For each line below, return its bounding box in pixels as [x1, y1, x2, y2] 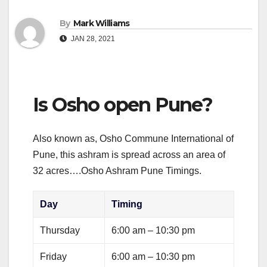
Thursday [40, 225, 80, 235]
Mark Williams [73, 18, 130, 29]
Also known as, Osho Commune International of [33, 133, 234, 144]
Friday [40, 251, 67, 262]
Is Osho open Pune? [33, 93, 213, 117]
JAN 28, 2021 [69, 35, 115, 44]
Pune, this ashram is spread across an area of [33, 149, 225, 160]
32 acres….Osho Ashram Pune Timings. [33, 165, 201, 176]
